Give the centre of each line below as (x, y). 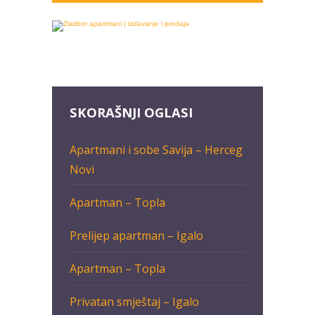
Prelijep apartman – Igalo (136, 236)
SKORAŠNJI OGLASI (131, 112)
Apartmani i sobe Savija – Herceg (156, 149)
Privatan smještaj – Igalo (134, 302)
